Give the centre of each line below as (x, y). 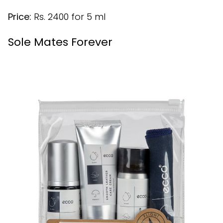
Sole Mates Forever (60, 42)
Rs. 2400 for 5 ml (68, 17)
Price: (20, 17)
